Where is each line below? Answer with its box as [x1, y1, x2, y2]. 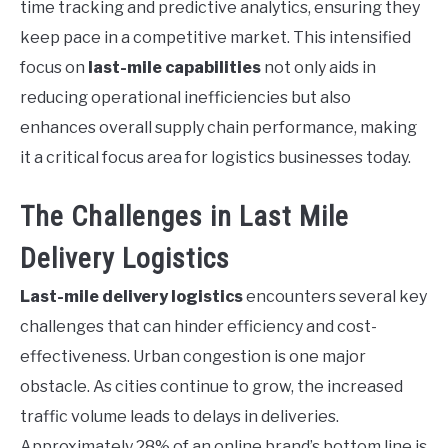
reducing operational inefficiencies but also [20, 88, 351, 108]
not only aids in [261, 58, 376, 78]
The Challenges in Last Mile [20, 200, 349, 234]
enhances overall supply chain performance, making [20, 118, 417, 138]
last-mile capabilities [88, 58, 261, 78]
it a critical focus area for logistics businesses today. [20, 148, 411, 168]
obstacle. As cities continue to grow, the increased [20, 377, 403, 397]
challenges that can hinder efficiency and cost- [20, 317, 377, 337]
